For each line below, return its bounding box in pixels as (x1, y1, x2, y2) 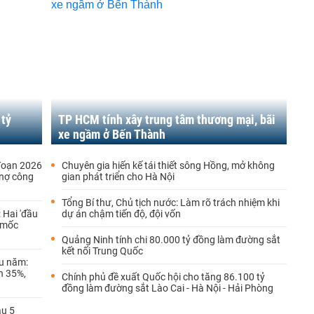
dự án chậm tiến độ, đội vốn (62, 208, 181, 219)
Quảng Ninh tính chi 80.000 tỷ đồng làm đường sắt (62, 234, 280, 245)
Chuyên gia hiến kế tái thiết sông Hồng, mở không (62, 160, 275, 171)
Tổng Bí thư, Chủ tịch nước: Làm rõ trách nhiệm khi (62, 197, 280, 208)
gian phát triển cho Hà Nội (62, 171, 175, 182)
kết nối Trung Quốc (62, 245, 143, 257)
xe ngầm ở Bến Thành (58, 127, 165, 142)
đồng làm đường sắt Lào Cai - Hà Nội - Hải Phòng (62, 282, 273, 294)
